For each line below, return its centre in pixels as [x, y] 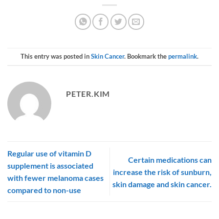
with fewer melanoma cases [55, 178]
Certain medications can [170, 159]
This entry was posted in [56, 56]
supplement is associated [50, 166]
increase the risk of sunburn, [162, 172]
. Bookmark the [146, 56]
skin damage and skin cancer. [162, 184]
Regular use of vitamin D [49, 153]
